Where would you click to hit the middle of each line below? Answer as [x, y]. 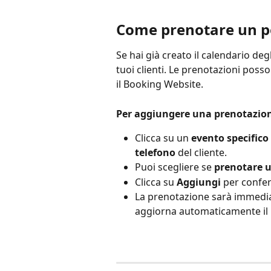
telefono [155, 153]
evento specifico [230, 138]
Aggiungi [199, 182]
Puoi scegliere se [175, 167]
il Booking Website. [160, 84]
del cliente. [201, 153]
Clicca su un [163, 138]
